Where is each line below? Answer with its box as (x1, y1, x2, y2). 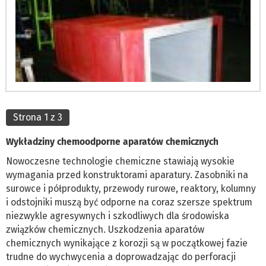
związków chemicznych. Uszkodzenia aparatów (6, 223, 204, 235)
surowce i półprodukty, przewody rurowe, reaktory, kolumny (6, 182, 256, 194)
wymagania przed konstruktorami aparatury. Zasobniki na (6, 169, 248, 180)
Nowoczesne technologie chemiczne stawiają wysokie (6, 155, 235, 167)
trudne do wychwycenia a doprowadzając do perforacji (6, 251, 236, 262)
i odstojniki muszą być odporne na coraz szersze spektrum (6, 196, 252, 208)
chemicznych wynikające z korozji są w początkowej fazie (6, 237, 248, 249)
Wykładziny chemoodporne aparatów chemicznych (6, 135, 218, 147)
